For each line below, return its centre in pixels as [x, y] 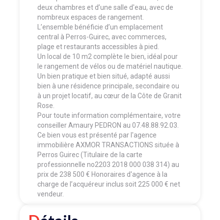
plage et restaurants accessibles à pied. [98, 46]
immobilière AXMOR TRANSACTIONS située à [108, 145]
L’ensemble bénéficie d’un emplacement [100, 27]
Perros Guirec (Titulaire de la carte [90, 154]
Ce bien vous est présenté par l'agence [97, 135]
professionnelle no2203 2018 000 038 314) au [108, 164]
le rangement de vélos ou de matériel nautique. [110, 66]
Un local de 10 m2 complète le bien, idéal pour [108, 56]
